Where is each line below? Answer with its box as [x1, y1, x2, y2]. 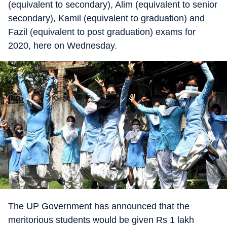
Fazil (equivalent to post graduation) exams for [8, 27, 196, 37]
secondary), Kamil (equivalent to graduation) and [8, 13, 205, 23]
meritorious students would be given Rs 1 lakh [8, 215, 194, 225]
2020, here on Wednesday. [8, 41, 117, 51]
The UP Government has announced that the [8, 201, 190, 212]
